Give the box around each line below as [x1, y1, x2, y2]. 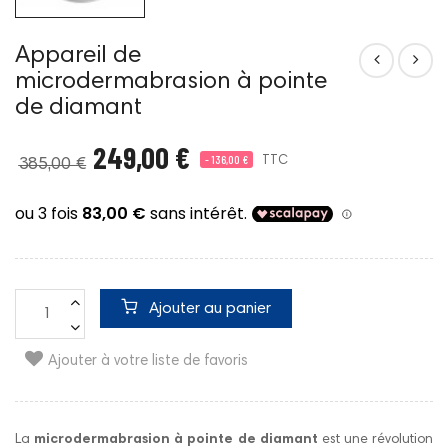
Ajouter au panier [149, 301, 271, 318]
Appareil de [15, 44, 141, 69]
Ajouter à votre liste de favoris [48, 354, 248, 370]
